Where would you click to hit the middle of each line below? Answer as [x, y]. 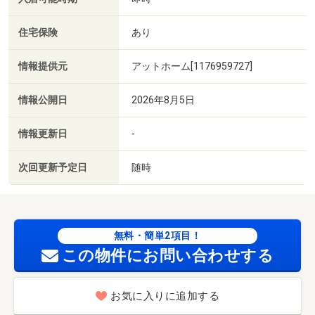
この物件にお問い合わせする [168, 255]
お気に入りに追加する [165, 296]
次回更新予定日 [53, 167]
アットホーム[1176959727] [192, 66]
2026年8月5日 [163, 99]
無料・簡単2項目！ [157, 235]
